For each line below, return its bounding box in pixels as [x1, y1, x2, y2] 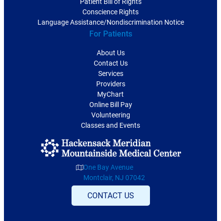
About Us [96, 49, 125, 57]
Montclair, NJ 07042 [83, 174, 146, 182]
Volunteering [91, 111, 130, 119]
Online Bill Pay [89, 101, 132, 109]
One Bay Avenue [83, 163, 134, 172]
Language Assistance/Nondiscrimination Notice [37, 18, 184, 27]
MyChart [97, 90, 124, 99]
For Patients [89, 29, 132, 39]
